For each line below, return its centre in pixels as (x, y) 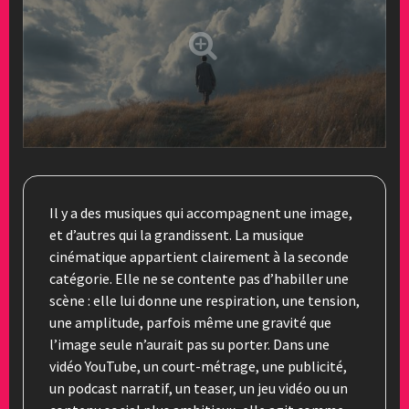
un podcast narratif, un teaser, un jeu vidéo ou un (199, 388)
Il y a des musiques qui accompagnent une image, (201, 212)
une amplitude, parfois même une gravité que (190, 322)
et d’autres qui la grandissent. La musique (177, 234)
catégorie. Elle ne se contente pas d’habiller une (199, 278)
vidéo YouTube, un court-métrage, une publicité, (198, 366)
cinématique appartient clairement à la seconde (199, 256)
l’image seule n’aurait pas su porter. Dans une (189, 344)
